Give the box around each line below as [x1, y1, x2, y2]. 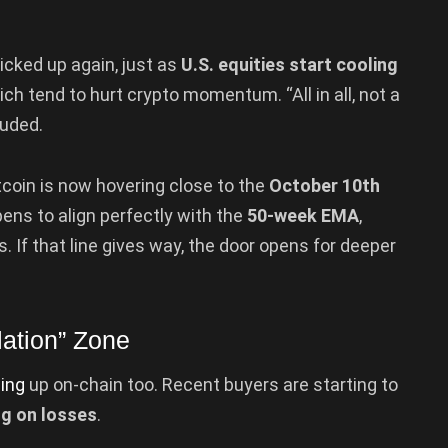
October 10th [269, 175, 380, 197]
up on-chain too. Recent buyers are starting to [25, 374, 398, 396]
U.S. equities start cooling [181, 53, 398, 75]
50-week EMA [247, 205, 359, 227]
